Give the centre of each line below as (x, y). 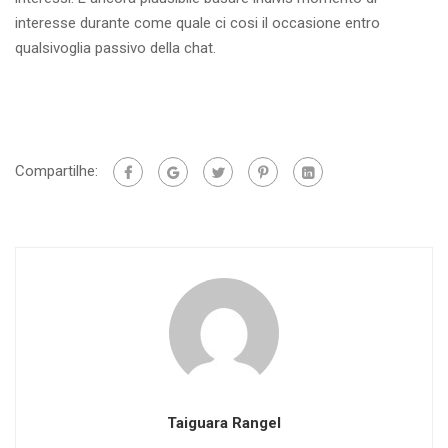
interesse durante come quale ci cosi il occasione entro (197, 23)
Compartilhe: (56, 170)
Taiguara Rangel (224, 423)
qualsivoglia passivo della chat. (115, 48)
